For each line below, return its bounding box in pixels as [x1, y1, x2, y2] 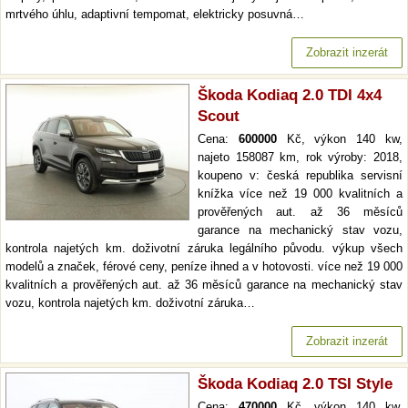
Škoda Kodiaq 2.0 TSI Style [198, 375, 393, 393]
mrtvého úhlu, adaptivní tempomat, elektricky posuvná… [5, 7, 304, 22]
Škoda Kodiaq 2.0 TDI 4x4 [198, 87, 382, 105]
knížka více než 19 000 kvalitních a [198, 187, 403, 201]
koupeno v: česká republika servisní [198, 168, 403, 183]
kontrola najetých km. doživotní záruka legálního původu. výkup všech [5, 241, 403, 256]
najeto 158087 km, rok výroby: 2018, [198, 150, 403, 165]
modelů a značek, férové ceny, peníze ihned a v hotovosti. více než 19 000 [5, 260, 403, 274]
